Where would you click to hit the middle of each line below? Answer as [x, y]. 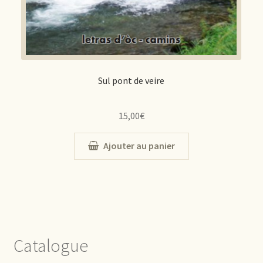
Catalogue [50, 245]
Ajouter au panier [139, 146]
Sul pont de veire [131, 80]
